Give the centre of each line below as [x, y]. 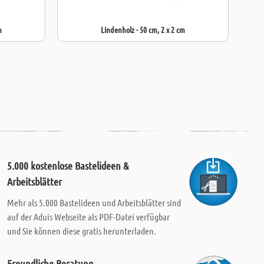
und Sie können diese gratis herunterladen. [81, 231]
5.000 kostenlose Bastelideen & [67, 166]
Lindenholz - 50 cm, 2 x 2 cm [143, 29]
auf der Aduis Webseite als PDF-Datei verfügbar [88, 217]
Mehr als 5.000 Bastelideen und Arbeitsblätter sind [94, 202]
